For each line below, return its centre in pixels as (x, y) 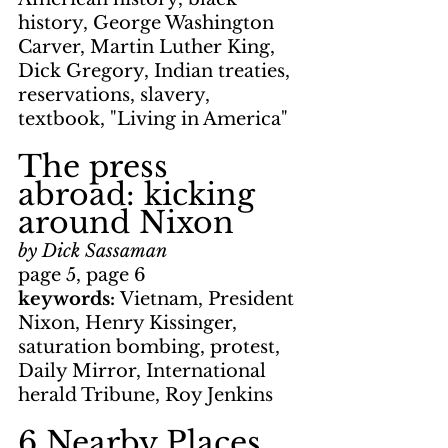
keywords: (69, 299)
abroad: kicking (141, 195)
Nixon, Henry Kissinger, (130, 323)
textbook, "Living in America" (153, 119)
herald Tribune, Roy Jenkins (145, 395)
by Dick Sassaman (92, 251)
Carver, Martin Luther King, (149, 47)
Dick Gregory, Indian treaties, (156, 71)
